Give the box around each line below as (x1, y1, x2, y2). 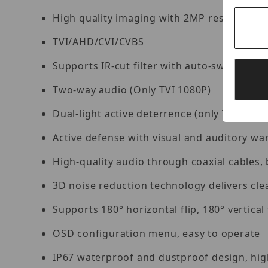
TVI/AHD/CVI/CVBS (53, 35, 144, 48)
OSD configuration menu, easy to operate (53, 226, 261, 240)
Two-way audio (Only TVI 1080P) (53, 83, 211, 96)
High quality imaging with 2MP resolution (53, 11, 260, 25)
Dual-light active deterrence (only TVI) (53, 106, 242, 120)
